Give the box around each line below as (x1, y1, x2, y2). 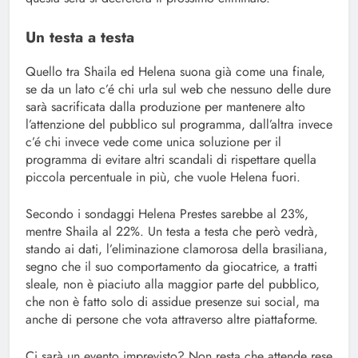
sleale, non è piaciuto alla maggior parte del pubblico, (26, 275, 320, 294)
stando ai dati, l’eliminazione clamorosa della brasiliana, (26, 240, 328, 259)
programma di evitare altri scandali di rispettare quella (26, 150, 316, 169)
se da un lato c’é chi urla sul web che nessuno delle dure (26, 80, 331, 99)
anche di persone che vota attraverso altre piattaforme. (26, 310, 318, 329)
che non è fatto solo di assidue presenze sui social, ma (26, 292, 320, 312)
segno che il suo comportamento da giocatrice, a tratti (26, 257, 317, 276)
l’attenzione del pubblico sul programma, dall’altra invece (26, 115, 332, 134)
